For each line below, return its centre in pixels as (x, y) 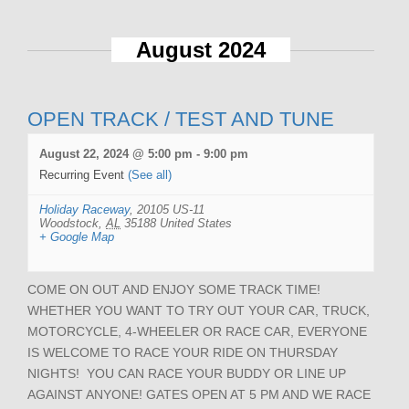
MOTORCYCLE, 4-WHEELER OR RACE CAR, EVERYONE (197, 331)
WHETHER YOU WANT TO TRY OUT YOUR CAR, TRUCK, (199, 310)
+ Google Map (77, 236)
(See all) (150, 174)
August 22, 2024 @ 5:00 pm (116, 153)
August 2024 (201, 49)
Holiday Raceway (84, 209)
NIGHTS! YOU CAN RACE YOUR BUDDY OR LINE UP (187, 373)
